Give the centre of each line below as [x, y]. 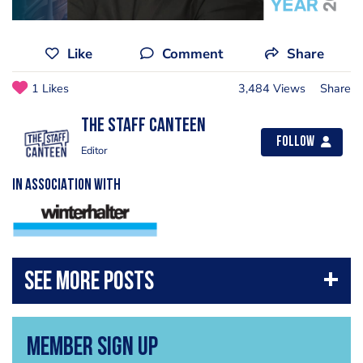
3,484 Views [272, 88]
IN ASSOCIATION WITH [66, 186]
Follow [295, 142]
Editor [94, 150]
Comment [192, 53]
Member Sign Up [92, 348]
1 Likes [50, 88]
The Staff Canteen [143, 126]
